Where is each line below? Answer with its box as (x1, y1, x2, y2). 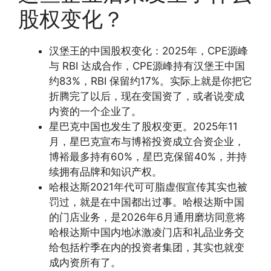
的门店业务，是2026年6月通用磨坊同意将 (49, 211, 246, 224)
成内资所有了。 (49, 256, 121, 269)
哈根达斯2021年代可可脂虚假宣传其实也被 (49, 181, 247, 194)
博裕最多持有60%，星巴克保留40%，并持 (49, 151, 247, 163)
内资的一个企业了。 (49, 105, 142, 118)
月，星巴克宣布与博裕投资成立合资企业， (49, 135, 244, 148)
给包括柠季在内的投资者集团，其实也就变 (49, 241, 244, 254)
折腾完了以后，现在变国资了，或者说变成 (49, 90, 244, 103)
